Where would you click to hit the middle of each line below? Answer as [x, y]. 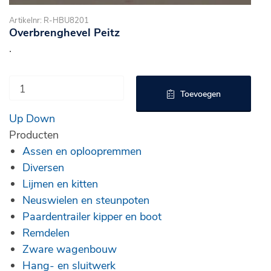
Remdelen [46, 233]
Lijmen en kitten [60, 184]
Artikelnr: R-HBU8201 [49, 19]
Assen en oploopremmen [82, 151]
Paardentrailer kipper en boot [92, 216]
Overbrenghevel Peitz [64, 32]
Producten [34, 135]
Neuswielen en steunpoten [86, 200]
